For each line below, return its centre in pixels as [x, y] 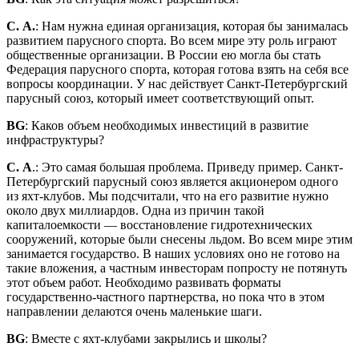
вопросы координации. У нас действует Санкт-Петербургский [177, 83]
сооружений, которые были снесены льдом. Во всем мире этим [179, 239]
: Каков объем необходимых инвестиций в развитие [167, 125]
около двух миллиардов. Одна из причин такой [135, 210]
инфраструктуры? [55, 139]
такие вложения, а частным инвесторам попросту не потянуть [177, 268]
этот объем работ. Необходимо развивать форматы [144, 282]
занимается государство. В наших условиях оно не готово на [173, 253]
